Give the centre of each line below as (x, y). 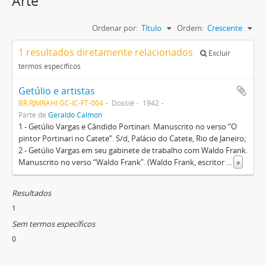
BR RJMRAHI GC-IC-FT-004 (61, 103)
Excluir (218, 53)
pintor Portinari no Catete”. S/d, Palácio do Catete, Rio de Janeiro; (132, 138)
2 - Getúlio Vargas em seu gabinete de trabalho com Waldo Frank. (133, 150)
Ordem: (190, 28)
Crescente (225, 28)
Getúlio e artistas (57, 91)
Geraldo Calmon (75, 115)
